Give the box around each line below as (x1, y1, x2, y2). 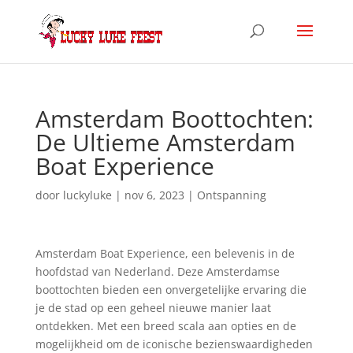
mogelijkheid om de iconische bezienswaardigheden (35, 336, 313, 351)
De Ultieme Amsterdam (35, 126, 295, 158)
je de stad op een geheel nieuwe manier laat (35, 300, 271, 315)
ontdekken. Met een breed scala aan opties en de (35, 318, 296, 333)
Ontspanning (196, 188, 266, 203)
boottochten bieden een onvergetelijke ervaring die (35, 282, 307, 297)
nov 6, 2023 (124, 188, 184, 203)
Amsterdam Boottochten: (35, 102, 314, 135)
